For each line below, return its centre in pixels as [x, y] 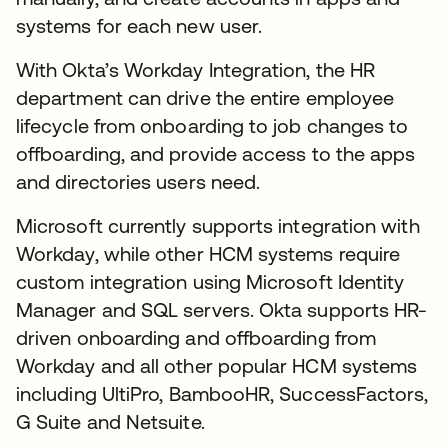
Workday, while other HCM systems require [208, 253]
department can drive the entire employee [205, 97]
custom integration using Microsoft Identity [210, 281]
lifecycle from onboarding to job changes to [212, 125]
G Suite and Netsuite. [110, 421]
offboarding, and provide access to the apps [216, 153]
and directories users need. [138, 181]
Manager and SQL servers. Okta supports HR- [222, 309]
